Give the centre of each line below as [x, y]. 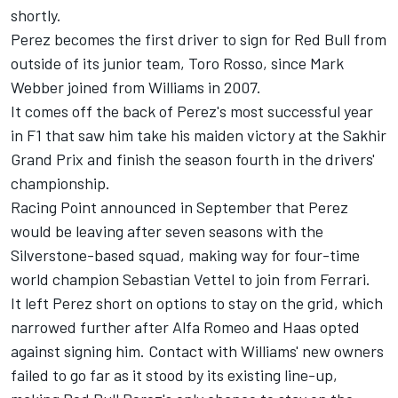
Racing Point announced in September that [159, 207]
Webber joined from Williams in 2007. [136, 87]
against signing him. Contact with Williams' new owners [197, 350]
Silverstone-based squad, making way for [152, 255]
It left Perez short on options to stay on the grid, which [197, 302]
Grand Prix [47, 159]
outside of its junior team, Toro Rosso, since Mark [177, 63]
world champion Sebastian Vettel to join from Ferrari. [191, 279]
